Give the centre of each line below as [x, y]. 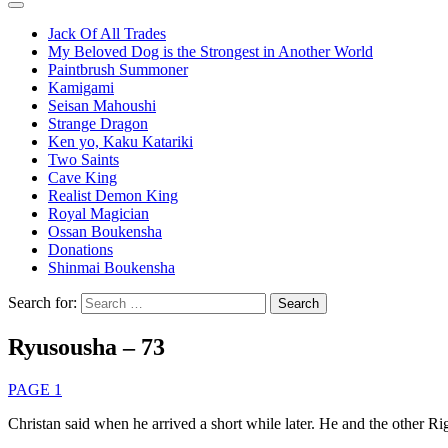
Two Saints [83, 159]
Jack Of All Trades [107, 33]
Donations [80, 249]
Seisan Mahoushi [102, 105]
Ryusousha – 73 [86, 346]
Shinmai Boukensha [111, 267]
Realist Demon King [113, 195]
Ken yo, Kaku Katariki [120, 141]
